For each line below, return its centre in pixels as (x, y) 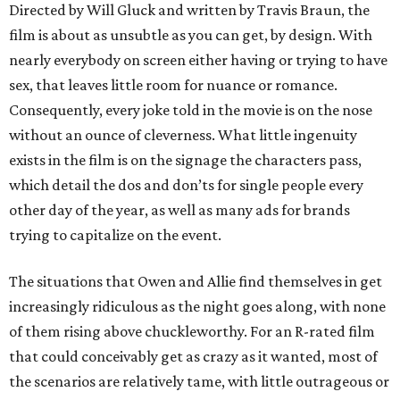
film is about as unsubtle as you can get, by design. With (191, 35)
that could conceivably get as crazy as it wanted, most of (193, 357)
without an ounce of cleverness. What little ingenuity (183, 135)
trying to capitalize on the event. (115, 235)
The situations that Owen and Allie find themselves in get (196, 282)
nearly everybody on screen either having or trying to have (198, 60)
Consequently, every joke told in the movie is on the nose (191, 110)
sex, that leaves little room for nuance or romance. (173, 85)
